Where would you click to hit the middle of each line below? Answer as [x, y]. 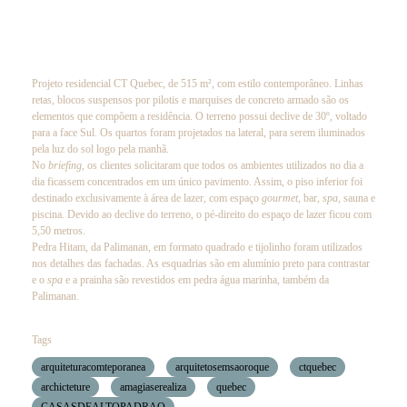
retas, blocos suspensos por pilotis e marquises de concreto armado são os [190, 99]
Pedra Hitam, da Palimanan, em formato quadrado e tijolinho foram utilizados [197, 247]
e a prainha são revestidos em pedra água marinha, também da [196, 279]
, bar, [310, 198]
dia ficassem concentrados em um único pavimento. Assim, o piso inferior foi [197, 181]
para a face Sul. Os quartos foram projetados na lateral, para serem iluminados [199, 132]
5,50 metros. [59, 230]
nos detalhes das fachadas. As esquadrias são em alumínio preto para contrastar [201, 263]
